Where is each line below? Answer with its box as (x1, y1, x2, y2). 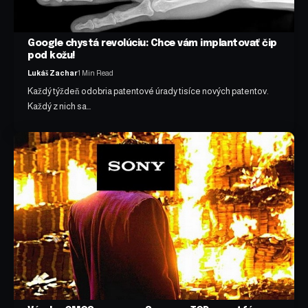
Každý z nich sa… (27, 101, 91, 112)
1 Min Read (78, 69, 114, 78)
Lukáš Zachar (27, 69, 78, 78)
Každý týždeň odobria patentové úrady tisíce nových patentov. (27, 86, 269, 97)
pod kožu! (27, 51, 76, 61)
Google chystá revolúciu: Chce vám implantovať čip (27, 38, 277, 49)
